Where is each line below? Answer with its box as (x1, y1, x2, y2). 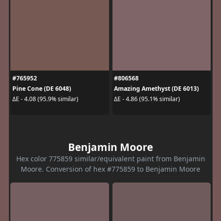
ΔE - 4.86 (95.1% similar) (114, 95, 180, 103)
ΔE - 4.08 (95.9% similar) (12, 95, 78, 103)
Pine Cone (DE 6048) (12, 84, 71, 93)
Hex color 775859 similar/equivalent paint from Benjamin (16, 153, 205, 163)
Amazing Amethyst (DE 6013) (114, 84, 199, 93)
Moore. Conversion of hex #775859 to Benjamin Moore (21, 164, 200, 174)
